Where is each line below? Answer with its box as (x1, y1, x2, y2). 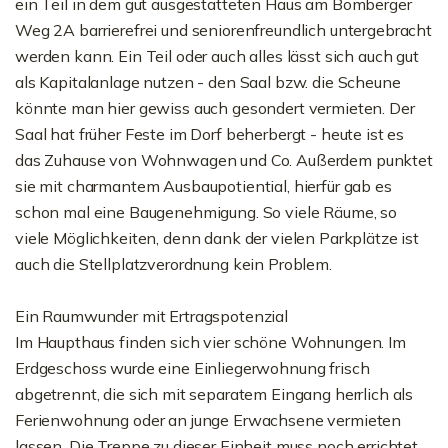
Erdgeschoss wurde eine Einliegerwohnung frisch (15, 358, 370, 378)
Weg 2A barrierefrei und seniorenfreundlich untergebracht (15, 20, 432, 40)
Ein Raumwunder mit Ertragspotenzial (15, 306, 288, 326)
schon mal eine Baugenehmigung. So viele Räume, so (15, 202, 397, 222)
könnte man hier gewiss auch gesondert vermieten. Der (15, 98, 415, 118)
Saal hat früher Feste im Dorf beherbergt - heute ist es (15, 124, 405, 144)
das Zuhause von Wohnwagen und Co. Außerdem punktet (15, 150, 433, 170)
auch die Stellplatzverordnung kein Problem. (15, 254, 332, 274)
